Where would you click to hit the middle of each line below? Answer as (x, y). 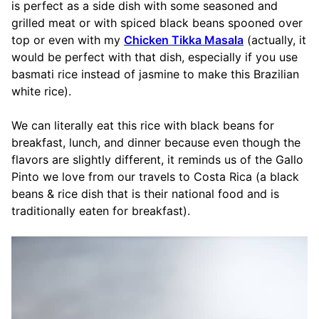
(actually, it (275, 40)
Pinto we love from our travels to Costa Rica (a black (155, 177)
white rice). (41, 91)
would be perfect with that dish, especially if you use (155, 57)
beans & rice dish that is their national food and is (145, 194)
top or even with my (68, 40)
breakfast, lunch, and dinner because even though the (156, 143)
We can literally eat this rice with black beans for (143, 126)
